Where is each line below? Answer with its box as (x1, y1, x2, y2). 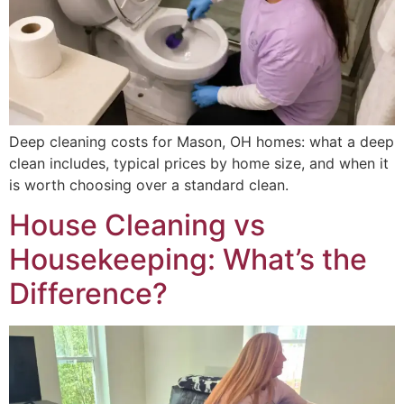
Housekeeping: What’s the (9, 242, 367, 278)
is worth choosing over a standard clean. (9, 175, 289, 194)
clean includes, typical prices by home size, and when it (9, 153, 389, 172)
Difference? (9, 276, 168, 312)
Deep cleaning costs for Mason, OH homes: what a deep (9, 132, 394, 151)
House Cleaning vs (9, 207, 265, 243)
